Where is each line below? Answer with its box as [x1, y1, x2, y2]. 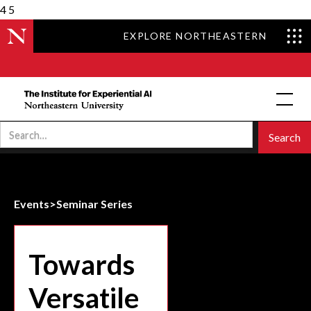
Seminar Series [56, 197, 133, 210]
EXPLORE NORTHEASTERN [124, 30, 267, 42]
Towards [28, 248, 135, 281]
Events [14, 197, 49, 210]
